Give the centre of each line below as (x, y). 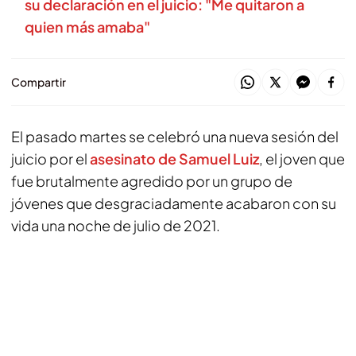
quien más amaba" (87, 27)
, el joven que (302, 159)
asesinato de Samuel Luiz (173, 159)
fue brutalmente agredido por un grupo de (152, 181)
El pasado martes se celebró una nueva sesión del (175, 136)
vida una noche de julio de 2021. (116, 225)
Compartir (39, 82)
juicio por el (49, 159)
